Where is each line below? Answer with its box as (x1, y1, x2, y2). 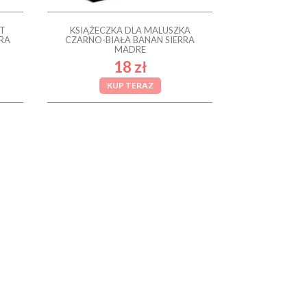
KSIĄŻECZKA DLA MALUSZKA (69, 24, 191, 36)
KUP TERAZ (106, 79, 153, 90)
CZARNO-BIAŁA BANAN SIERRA (65, 34, 195, 45)
